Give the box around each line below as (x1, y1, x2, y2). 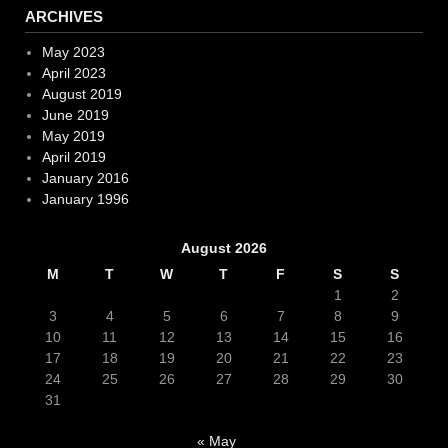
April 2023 (41, 65, 106, 82)
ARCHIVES (25, 8, 103, 26)
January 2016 (41, 170, 129, 187)
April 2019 (41, 149, 106, 166)
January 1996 (41, 191, 129, 208)
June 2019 (41, 107, 109, 124)
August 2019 (41, 86, 122, 103)
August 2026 (181, 240, 267, 257)
